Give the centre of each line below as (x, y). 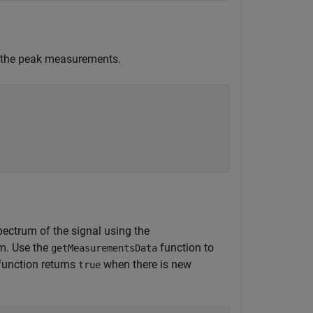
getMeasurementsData (104, 248)
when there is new (146, 264)
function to (185, 248)
